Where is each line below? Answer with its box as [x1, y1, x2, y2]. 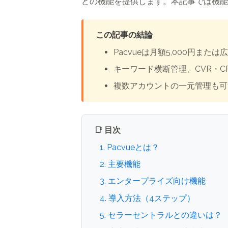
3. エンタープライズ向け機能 [100, 176, 206, 186]
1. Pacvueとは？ [100, 142, 160, 152]
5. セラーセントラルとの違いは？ [100, 210, 222, 220]
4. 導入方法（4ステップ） [100, 193, 195, 203]
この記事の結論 [96, 30, 153, 40]
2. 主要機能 [100, 159, 141, 169]
